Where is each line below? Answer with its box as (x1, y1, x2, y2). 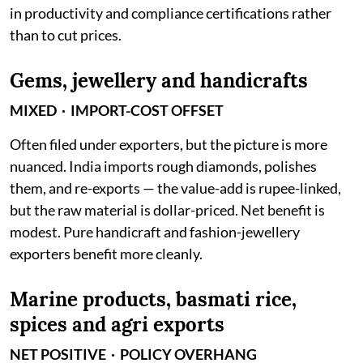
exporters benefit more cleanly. (10, 244, 203, 263)
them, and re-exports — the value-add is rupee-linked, (10, 178, 341, 197)
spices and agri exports (10, 311, 224, 337)
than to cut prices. (10, 25, 122, 44)
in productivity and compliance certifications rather (10, 3, 331, 22)
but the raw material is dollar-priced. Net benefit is (10, 200, 325, 219)
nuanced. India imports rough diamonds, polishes (10, 156, 317, 175)
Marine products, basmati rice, (10, 286, 297, 312)
